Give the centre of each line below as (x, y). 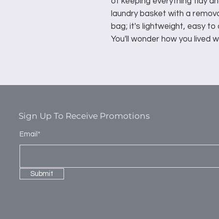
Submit (42, 174)
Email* (30, 134)
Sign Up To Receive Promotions (84, 116)
